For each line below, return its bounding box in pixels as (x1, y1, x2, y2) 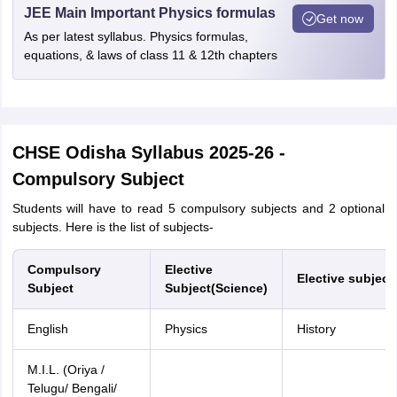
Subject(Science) (164, 281, 268, 295)
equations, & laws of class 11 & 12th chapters (23, 48, 277, 62)
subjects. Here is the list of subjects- (12, 220, 214, 234)
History (296, 322, 336, 336)
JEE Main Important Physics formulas (23, 5, 276, 20)
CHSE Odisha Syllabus (12, 143, 204, 162)
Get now (316, 11, 363, 26)
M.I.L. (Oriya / (27, 362, 105, 377)
